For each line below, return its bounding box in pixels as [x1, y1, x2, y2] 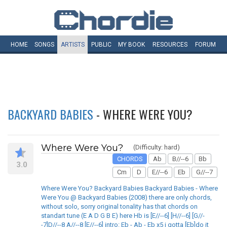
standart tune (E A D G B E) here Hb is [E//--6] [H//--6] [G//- [41, 211, 205, 219]
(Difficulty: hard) [133, 143, 180, 151]
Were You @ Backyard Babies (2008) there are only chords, [41, 193, 212, 201]
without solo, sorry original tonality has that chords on [41, 202, 198, 210]
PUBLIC [91, 41, 111, 48]
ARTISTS [60, 41, 85, 48]
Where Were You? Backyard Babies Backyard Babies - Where [41, 184, 218, 192]
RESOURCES [153, 41, 187, 48]
